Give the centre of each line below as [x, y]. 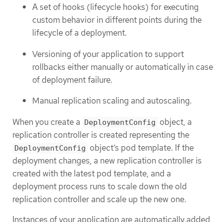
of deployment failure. [72, 80]
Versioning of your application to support [108, 54]
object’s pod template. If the [141, 147]
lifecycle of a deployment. [80, 33]
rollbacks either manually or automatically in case [123, 67]
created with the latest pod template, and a [92, 173]
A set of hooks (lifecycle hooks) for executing [115, 7]
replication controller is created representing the [101, 135]
